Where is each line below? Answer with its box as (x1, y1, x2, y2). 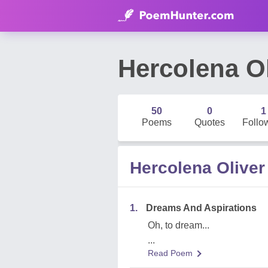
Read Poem (148, 248, 193, 258)
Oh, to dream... (148, 220, 209, 230)
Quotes (194, 117, 226, 127)
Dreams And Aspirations (146, 203, 257, 213)
